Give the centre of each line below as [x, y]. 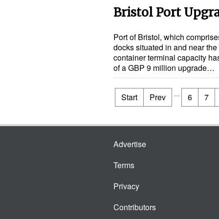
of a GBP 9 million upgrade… [164, 68]
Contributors [135, 207]
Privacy [126, 186]
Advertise [130, 144]
